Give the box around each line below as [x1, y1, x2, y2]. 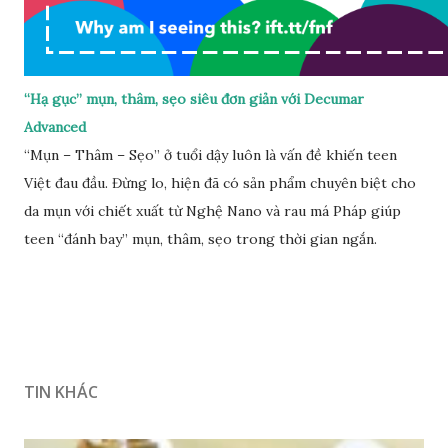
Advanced [24, 117, 86, 136]
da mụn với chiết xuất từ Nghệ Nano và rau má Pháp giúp [24, 201, 401, 220]
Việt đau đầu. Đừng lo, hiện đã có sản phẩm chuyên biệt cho [24, 173, 416, 192]
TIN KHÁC [24, 380, 98, 403]
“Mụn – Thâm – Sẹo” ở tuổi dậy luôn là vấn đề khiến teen [24, 145, 397, 164]
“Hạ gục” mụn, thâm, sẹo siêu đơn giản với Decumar [24, 89, 364, 108]
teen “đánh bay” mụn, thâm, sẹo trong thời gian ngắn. [24, 229, 377, 248]
